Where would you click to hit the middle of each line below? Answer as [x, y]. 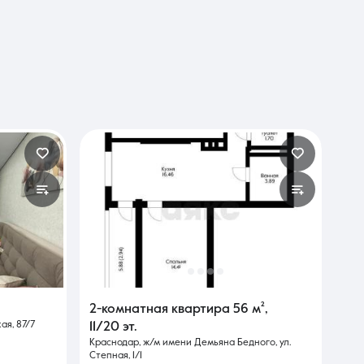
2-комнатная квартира [161, 310]
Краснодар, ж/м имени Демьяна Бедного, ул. [190, 343]
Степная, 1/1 [116, 356]
